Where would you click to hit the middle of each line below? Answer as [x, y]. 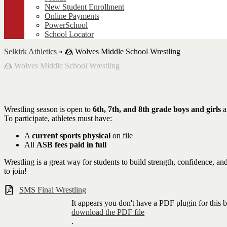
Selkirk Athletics [30, 51]
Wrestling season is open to [48, 109]
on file [122, 135]
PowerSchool [66, 25]
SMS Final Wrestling [53, 190]
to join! [15, 171]
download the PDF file [108, 212]
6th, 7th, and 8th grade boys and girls [157, 109]
